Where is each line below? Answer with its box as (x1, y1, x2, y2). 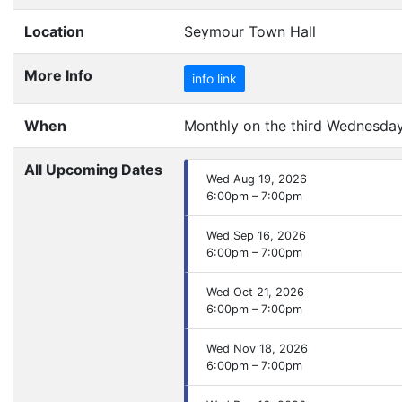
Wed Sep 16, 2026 (206, 228, 306, 242)
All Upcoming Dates (24, 160, 162, 179)
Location (24, 22, 84, 40)
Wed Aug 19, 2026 (206, 171, 307, 186)
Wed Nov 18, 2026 (206, 341, 308, 355)
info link (192, 70, 237, 86)
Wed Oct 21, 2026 (206, 284, 304, 299)
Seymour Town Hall (184, 22, 316, 40)
